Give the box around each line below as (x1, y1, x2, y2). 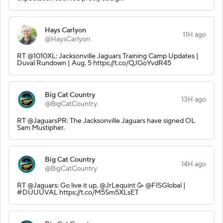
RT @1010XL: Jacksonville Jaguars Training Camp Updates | (17, 51, 199, 61)
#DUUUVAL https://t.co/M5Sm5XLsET (17, 188, 139, 197)
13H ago (181, 95, 206, 104)
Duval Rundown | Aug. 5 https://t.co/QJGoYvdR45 (17, 58, 171, 68)
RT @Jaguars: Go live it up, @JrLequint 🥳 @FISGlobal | (17, 181, 186, 190)
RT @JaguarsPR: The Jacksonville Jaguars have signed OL (17, 116, 195, 125)
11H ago (183, 30, 206, 39)
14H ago (181, 159, 206, 169)
